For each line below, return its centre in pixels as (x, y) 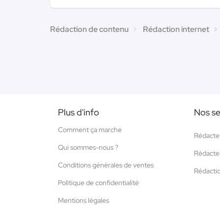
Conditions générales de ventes (106, 165)
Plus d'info (79, 112)
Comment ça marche (90, 129)
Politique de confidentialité (98, 182)
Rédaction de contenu (89, 29)
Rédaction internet (176, 29)
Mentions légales (83, 200)
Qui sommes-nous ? (88, 147)
